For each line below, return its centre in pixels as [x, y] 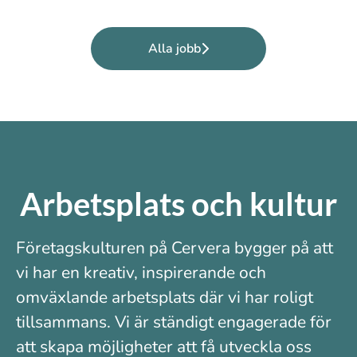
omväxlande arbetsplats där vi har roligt [165, 297]
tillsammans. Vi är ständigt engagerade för [174, 322]
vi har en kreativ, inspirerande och [141, 273]
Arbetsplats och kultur [178, 204]
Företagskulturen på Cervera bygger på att [175, 248]
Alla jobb [175, 49]
